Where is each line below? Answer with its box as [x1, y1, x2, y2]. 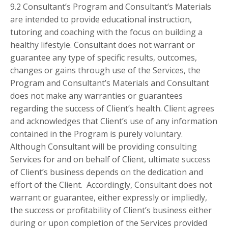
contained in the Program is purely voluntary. [10, 128, 185, 140]
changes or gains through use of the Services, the [10, 65, 201, 76]
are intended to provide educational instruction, [10, 14, 192, 25]
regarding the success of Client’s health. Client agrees [10, 103, 214, 115]
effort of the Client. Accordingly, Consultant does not [10, 179, 212, 191]
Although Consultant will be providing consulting [10, 141, 197, 153]
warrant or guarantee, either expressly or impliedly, [10, 192, 207, 204]
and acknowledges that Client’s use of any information [10, 116, 217, 127]
